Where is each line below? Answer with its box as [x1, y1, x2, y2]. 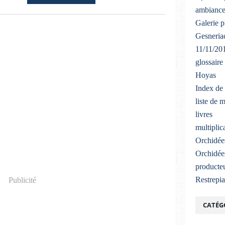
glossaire [195, 58, 223, 66]
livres [195, 110, 212, 119]
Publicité [8, 176, 36, 184]
